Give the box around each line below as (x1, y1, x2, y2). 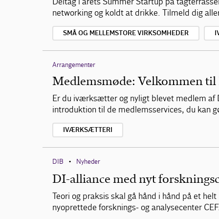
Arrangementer (52, 61, 95, 69)
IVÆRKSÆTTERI (63, 126, 112, 134)
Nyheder (76, 157, 100, 166)
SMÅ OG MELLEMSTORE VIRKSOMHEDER (63, 29, 189, 37)
